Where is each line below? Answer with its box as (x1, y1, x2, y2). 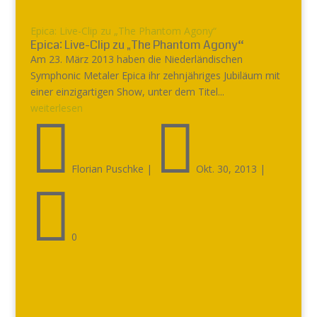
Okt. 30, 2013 (195, 162, 257, 175)
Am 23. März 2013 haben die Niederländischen (30, 52, 243, 66)
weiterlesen (30, 101, 83, 115)
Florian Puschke (71, 162, 144, 175)
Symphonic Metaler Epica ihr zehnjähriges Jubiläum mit (30, 69, 280, 82)
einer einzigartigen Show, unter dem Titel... (30, 85, 224, 98)
